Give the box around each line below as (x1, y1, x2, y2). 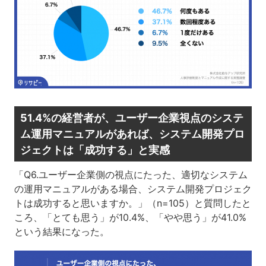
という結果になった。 (14, 226, 109, 238)
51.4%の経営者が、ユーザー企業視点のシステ (20, 112, 243, 125)
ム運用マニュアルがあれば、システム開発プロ (20, 128, 245, 141)
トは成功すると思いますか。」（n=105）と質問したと (14, 197, 251, 210)
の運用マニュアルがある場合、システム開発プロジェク (14, 183, 252, 195)
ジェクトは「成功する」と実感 (20, 144, 170, 157)
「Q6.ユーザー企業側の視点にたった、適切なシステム (14, 169, 248, 181)
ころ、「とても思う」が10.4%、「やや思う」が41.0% (14, 211, 246, 224)
